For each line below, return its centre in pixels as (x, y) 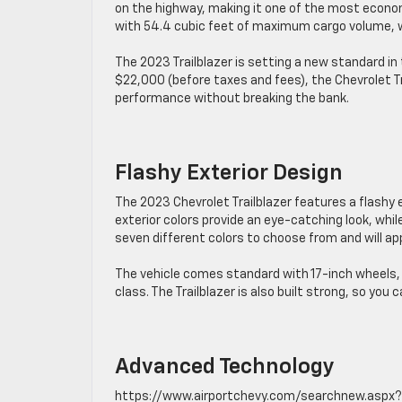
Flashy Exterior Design (229, 173)
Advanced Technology (225, 367)
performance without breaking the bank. (232, 99)
